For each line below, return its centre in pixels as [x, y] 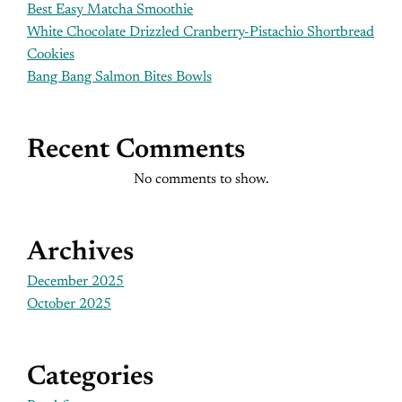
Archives [80, 253]
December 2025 [75, 282]
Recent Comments [136, 151]
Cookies [51, 55]
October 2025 [69, 304]
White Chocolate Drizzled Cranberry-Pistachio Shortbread [201, 32]
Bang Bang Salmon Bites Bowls [119, 77]
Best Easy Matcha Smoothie [110, 10]
